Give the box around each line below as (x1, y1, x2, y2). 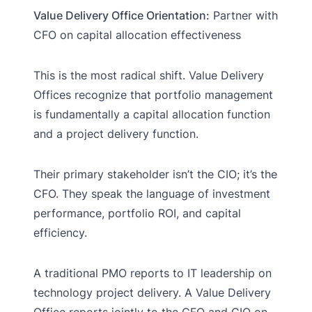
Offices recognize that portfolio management (33, 87, 273, 102)
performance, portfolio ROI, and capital (33, 205, 241, 220)
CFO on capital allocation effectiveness (33, 27, 241, 42)
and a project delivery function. (33, 126, 198, 141)
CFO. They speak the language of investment (33, 186, 270, 201)
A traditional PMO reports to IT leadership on (33, 265, 272, 280)
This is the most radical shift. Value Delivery (33, 68, 264, 82)
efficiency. (33, 225, 87, 240)
